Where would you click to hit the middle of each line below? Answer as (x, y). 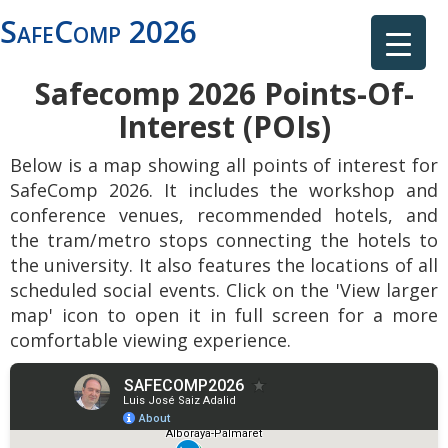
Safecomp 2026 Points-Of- (224, 93)
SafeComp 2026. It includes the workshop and (224, 190)
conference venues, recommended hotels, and (224, 215)
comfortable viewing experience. (150, 340)
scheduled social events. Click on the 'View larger (224, 290)
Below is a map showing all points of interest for (224, 165)
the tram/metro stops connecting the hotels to (224, 240)
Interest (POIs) (224, 126)
